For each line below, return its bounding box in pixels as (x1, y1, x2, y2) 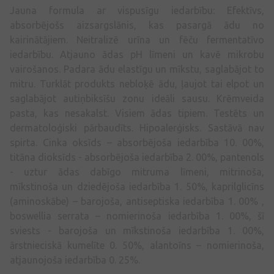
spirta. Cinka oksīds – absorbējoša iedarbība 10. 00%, (10, 137, 264, 149)
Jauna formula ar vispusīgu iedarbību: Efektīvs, (10, 5, 264, 17)
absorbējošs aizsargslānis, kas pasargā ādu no (10, 20, 264, 31)
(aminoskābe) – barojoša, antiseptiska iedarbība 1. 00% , (10, 196, 264, 207)
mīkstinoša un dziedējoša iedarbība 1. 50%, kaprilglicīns (10, 181, 264, 193)
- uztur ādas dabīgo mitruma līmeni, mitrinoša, (10, 166, 264, 178)
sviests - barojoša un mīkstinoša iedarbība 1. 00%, (10, 225, 264, 237)
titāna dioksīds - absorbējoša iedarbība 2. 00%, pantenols (10, 152, 264, 163)
